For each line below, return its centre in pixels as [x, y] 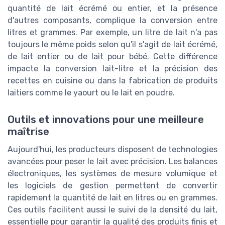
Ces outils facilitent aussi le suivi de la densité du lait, [113, 210]
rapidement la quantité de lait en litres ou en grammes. [113, 198]
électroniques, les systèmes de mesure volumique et [113, 174]
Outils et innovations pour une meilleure [106, 120]
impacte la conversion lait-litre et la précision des [113, 69]
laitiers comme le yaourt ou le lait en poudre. [91, 93]
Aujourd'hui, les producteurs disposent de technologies [113, 150]
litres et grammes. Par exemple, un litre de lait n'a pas [113, 33]
